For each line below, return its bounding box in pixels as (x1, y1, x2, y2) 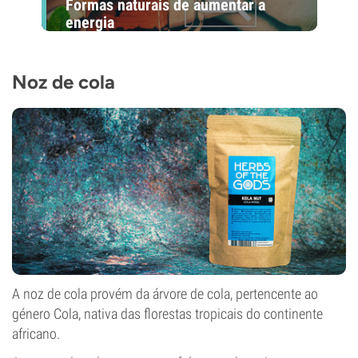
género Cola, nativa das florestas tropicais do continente (12, 305, 323, 322)
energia (65, 12, 114, 32)
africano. (12, 325, 60, 342)
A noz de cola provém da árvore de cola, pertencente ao (12, 285, 318, 302)
